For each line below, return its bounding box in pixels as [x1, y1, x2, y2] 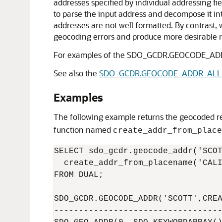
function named [54, 124, 113, 135]
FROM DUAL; [54, 170, 104, 179]
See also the [54, 68, 99, 78]
